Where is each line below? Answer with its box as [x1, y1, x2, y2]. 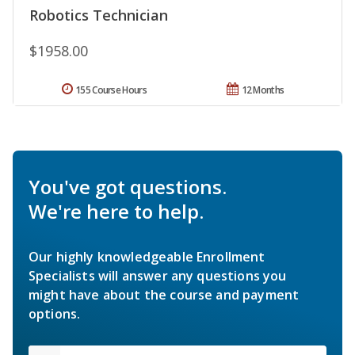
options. [29, 305, 81, 323]
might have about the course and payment [29, 286, 300, 304]
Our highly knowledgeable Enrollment [29, 248, 265, 266]
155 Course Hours [75, 83, 147, 97]
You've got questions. [29, 174, 227, 200]
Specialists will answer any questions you [29, 267, 287, 285]
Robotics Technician [29, 6, 168, 25]
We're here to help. [29, 198, 204, 225]
